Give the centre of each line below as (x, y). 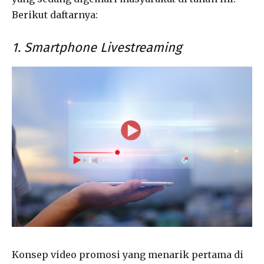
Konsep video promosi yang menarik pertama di (128, 254)
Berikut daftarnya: (55, 14)
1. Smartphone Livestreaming (97, 47)
